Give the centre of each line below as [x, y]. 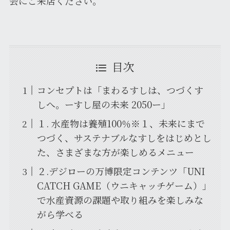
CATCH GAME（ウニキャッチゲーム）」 [124, 186]
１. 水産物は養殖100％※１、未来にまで [121, 123]
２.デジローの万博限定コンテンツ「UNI [121, 171]
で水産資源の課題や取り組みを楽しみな [120, 200]
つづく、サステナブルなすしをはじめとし [124, 138]
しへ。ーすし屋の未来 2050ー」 [103, 104]
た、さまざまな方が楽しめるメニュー [115, 152]
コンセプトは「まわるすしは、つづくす [120, 90]
